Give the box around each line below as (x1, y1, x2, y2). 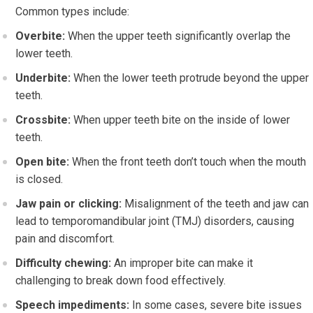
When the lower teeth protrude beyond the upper (71, 71, 310, 85)
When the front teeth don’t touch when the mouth (69, 154, 307, 168)
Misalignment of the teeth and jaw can (122, 196, 310, 210)
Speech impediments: (15, 298, 130, 312)
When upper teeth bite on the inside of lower (71, 112, 291, 126)
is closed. (15, 172, 64, 186)
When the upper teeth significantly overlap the (65, 29, 291, 43)
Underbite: (15, 71, 71, 85)
